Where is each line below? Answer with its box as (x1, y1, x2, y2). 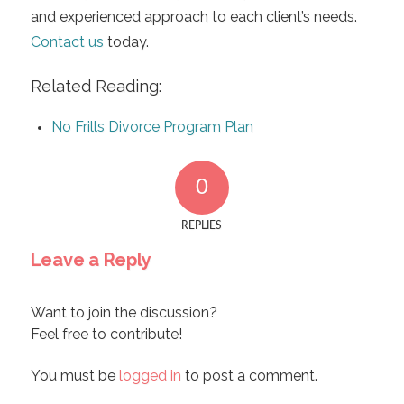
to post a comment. (180, 366, 317, 384)
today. (103, 33, 149, 51)
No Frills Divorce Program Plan (50, 117, 253, 135)
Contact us (30, 33, 104, 51)
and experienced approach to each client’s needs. (30, 8, 357, 26)
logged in (118, 366, 181, 384)
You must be (30, 366, 119, 384)
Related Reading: (30, 77, 161, 96)
